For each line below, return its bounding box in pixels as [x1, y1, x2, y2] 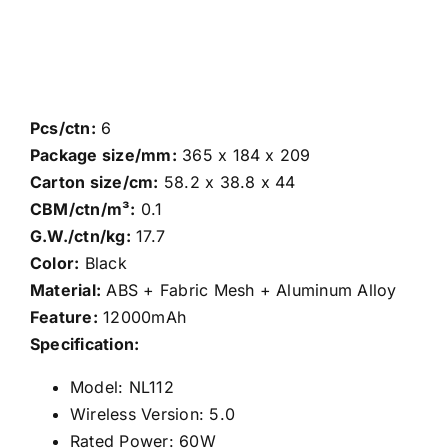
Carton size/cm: [30, 172, 159, 192]
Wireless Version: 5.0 [70, 404, 236, 424]
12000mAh [97, 307, 187, 327]
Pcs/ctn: [30, 118, 96, 138]
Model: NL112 [70, 377, 174, 397]
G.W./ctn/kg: [30, 226, 131, 246]
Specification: [30, 334, 140, 354]
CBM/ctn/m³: [30, 199, 136, 219]
